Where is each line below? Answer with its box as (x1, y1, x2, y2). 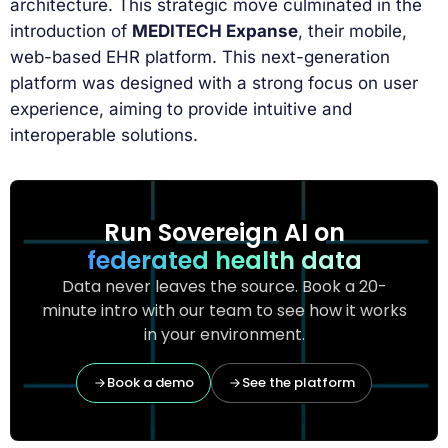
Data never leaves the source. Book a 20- (61, 274, 387, 298)
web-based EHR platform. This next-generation (10, 47, 390, 68)
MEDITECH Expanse (132, 21, 298, 42)
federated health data (86, 243, 362, 277)
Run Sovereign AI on (103, 215, 345, 249)
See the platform (242, 372, 355, 392)
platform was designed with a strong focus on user (10, 73, 418, 94)
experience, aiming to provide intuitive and (10, 99, 352, 120)
